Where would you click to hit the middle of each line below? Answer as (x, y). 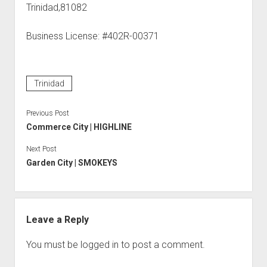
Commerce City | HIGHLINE (79, 127)
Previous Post (47, 113)
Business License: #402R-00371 (92, 36)
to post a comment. (162, 245)
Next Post (41, 149)
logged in (99, 245)
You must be (53, 245)
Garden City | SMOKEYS (72, 163)
